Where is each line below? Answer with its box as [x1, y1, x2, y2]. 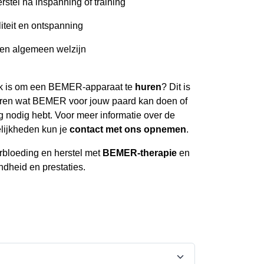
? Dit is [161, 81, 190, 92]
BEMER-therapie [103, 147, 177, 158]
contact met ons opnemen [70, 124, 186, 134]
